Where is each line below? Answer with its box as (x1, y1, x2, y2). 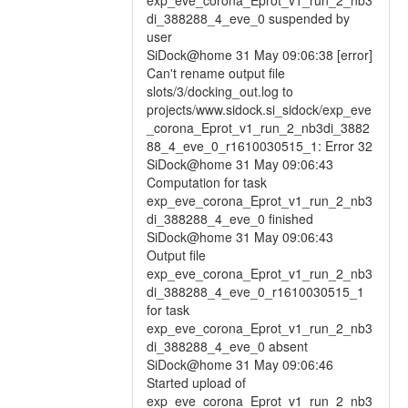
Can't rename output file (147, 64, 285, 82)
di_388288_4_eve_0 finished (147, 209, 313, 228)
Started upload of (147, 373, 246, 392)
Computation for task (147, 173, 267, 191)
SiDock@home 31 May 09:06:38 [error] (147, 46, 372, 64)
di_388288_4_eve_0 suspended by (147, 9, 350, 27)
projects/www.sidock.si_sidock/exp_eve (147, 100, 372, 118)
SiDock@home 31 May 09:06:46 (147, 355, 333, 373)
